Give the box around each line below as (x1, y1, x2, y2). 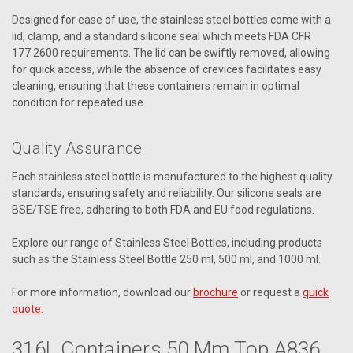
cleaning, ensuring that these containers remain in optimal (12, 79, 299, 92)
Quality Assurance (12, 138, 143, 158)
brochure (193, 285, 238, 299)
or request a (238, 285, 303, 299)
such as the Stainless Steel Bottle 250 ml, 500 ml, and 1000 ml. (12, 252, 321, 266)
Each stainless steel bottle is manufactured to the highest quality (12, 169, 333, 183)
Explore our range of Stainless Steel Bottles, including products (12, 236, 322, 249)
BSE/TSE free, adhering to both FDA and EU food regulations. (12, 203, 314, 216)
